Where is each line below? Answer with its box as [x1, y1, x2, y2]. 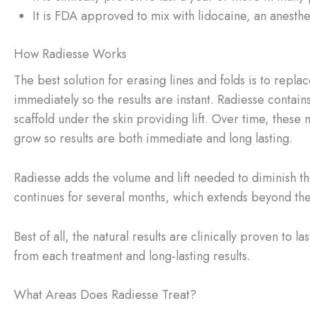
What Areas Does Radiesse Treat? [14, 286, 197, 304]
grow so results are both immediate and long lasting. [14, 129, 293, 148]
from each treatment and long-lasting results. [14, 246, 250, 265]
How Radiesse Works [14, 45, 127, 64]
